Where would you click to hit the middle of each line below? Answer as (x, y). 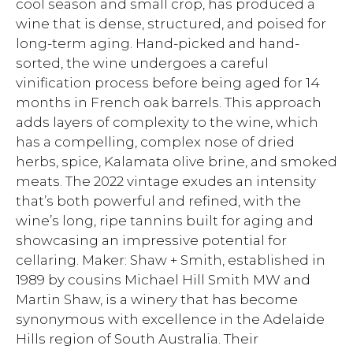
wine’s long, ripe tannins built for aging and (165, 221)
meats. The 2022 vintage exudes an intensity (166, 181)
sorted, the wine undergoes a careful (142, 63)
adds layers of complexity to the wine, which (167, 122)
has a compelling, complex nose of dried (155, 142)
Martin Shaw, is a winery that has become (157, 299)
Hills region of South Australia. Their (137, 339)
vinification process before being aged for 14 (168, 83)
